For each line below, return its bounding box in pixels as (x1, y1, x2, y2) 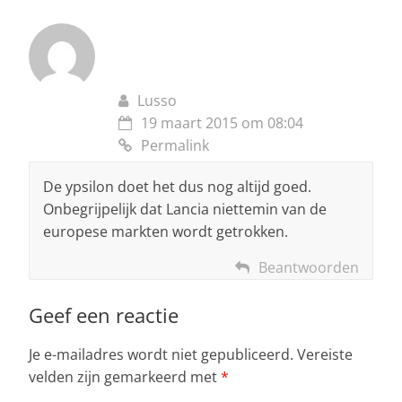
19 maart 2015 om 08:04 (141, 113, 303, 134)
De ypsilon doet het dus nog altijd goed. (43, 177, 311, 197)
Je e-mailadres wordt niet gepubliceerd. (29, 345, 293, 365)
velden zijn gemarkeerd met (29, 367, 221, 388)
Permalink (141, 135, 209, 156)
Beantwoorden (258, 258, 359, 278)
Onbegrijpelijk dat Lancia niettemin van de (43, 199, 327, 220)
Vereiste (297, 345, 353, 365)
